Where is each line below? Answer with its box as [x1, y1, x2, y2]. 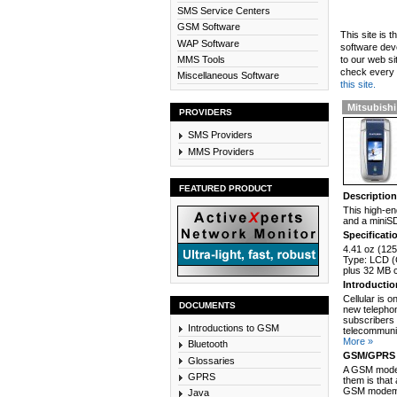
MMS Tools [176, 53, 225, 65]
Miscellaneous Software [176, 70, 279, 82]
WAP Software [176, 37, 239, 49]
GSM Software [176, 21, 240, 33]
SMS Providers [187, 129, 253, 141]
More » [343, 336, 374, 347]
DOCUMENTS [179, 300, 237, 310]
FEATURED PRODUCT [179, 183, 273, 193]
